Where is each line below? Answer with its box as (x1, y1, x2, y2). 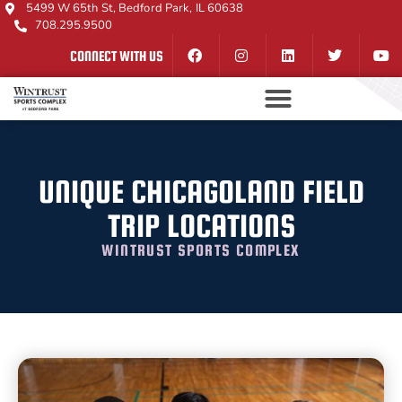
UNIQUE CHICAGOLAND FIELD (38, 173, 364, 209)
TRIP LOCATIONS (107, 207, 295, 243)
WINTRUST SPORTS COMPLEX (101, 241, 301, 259)
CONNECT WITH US (70, 47, 163, 64)
